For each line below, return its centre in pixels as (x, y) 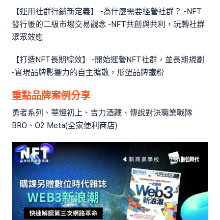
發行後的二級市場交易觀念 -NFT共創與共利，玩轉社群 (108, 24)
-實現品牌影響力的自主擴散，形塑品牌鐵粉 (88, 72)
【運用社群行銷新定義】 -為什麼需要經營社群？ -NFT (107, 11)
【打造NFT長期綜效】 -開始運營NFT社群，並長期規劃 (108, 59)
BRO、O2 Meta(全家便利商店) (65, 125)
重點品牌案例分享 (51, 96)
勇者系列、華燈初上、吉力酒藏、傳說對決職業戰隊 (102, 112)
